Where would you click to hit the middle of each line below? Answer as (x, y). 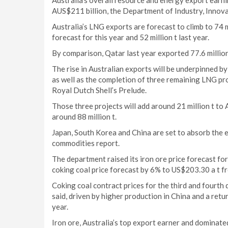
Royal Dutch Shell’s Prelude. (99, 90)
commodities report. (86, 143)
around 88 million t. (84, 117)
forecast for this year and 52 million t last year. (131, 37)
